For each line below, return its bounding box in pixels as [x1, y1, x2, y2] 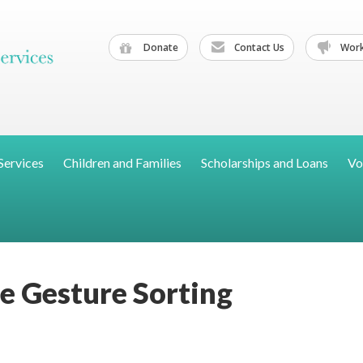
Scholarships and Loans [201, 155, 328, 170]
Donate [141, 40, 178, 54]
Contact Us [232, 40, 284, 54]
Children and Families [63, 155, 181, 170]
